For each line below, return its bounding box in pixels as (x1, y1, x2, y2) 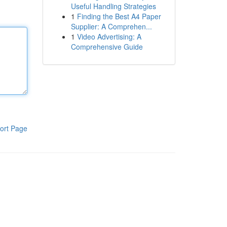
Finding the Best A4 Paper (77, 11, 161, 21)
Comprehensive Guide (70, 42, 143, 52)
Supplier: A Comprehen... (70, 21, 152, 31)
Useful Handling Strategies (70, 1, 156, 11)
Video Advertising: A (77, 31, 141, 42)
